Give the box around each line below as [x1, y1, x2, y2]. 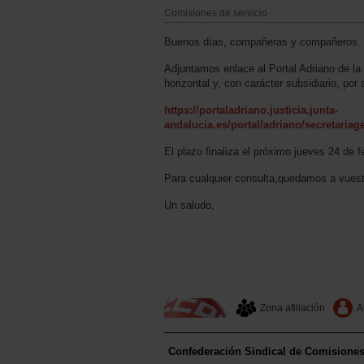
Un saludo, [164, 198, 214, 211]
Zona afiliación [260, 301, 325, 314]
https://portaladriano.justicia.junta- [164, 103, 338, 116]
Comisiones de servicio [164, 6, 267, 19]
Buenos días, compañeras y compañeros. [164, 35, 361, 48]
